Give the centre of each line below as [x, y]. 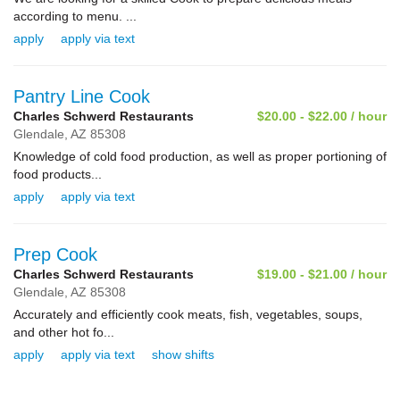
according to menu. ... [75, 16]
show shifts [183, 354]
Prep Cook [55, 254]
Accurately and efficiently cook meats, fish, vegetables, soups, [188, 314]
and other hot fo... [64, 332]
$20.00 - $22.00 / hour [321, 116]
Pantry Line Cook [82, 96]
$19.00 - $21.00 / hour [321, 274]
